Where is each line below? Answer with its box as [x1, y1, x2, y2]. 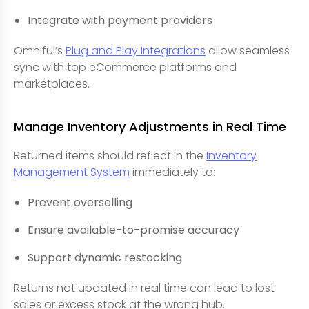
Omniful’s [14, 43, 66, 59]
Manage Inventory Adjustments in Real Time [14, 118, 286, 135]
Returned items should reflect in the [14, 148, 206, 163]
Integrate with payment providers [28, 12, 212, 28]
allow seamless [206, 43, 290, 59]
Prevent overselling [28, 195, 132, 210]
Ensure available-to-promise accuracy [28, 222, 239, 238]
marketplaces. [14, 76, 90, 92]
